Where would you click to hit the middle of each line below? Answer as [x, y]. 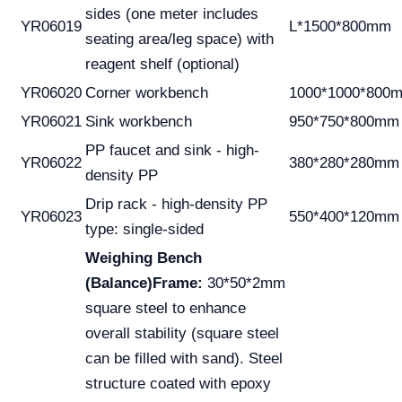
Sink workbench [139, 122]
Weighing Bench [144, 258]
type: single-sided [144, 229]
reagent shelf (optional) [162, 64]
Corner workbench [147, 93]
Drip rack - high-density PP [176, 204]
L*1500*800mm [340, 26]
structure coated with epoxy [178, 384]
